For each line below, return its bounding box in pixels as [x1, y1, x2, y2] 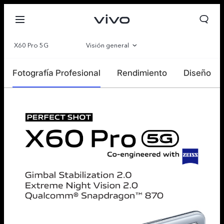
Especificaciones [87, 87, 139, 96]
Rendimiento [116, 68, 167, 77]
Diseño [183, 68, 211, 77]
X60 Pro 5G [14, 41, 48, 50]
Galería [102, 64, 124, 73]
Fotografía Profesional [12, 68, 100, 77]
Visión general [86, 41, 129, 50]
